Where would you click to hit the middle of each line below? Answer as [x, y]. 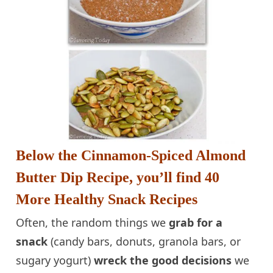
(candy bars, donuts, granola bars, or [144, 241]
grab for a [196, 222]
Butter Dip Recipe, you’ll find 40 [118, 177]
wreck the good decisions [165, 260]
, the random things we [107, 222]
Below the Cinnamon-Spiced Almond [131, 155]
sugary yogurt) [55, 260]
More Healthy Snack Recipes [107, 199]
